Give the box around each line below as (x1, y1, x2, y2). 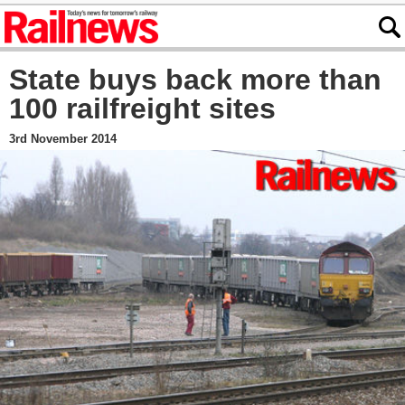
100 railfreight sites (9, 92, 276, 126)
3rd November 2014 (9, 132, 117, 146)
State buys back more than (9, 63, 381, 97)
